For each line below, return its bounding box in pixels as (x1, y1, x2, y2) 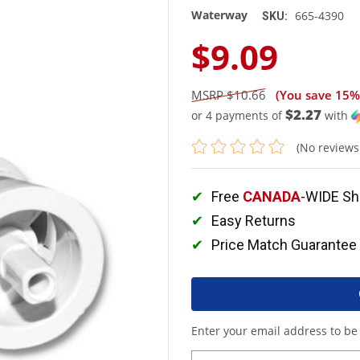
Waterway (191, 6, 247, 22)
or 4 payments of (191, 107, 285, 123)
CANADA (243, 188, 301, 206)
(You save (266, 86, 335, 103)
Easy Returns (211, 212, 296, 230)
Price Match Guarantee (211, 236, 357, 254)
